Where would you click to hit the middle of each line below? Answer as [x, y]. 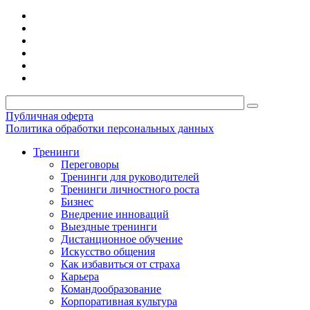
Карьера [80, 276]
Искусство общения [108, 251]
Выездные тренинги [109, 226]
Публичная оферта [49, 116]
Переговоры [90, 164]
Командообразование [111, 289]
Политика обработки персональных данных [110, 128]
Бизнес [77, 201]
